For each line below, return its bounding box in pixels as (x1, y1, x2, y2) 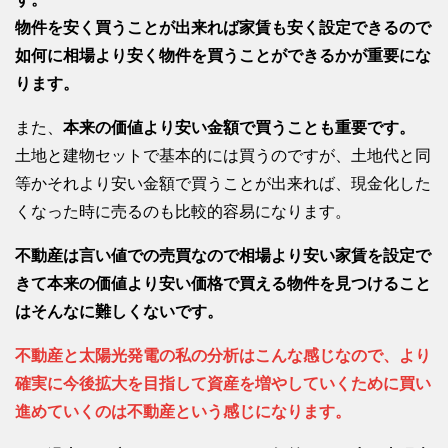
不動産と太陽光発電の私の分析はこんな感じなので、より (15, 346, 431, 364)
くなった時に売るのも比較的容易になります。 (15, 202, 351, 220)
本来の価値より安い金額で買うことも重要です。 (63, 118, 415, 136)
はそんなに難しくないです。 (15, 302, 223, 320)
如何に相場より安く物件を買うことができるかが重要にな (15, 46, 431, 64)
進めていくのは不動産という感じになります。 (15, 402, 351, 420)
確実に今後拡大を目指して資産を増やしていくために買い (15, 374, 431, 392)
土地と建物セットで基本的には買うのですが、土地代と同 (15, 146, 431, 164)
